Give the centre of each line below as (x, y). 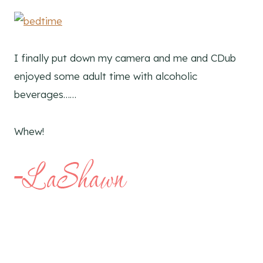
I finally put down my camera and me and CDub (125, 58)
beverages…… (45, 94)
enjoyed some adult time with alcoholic (106, 76)
